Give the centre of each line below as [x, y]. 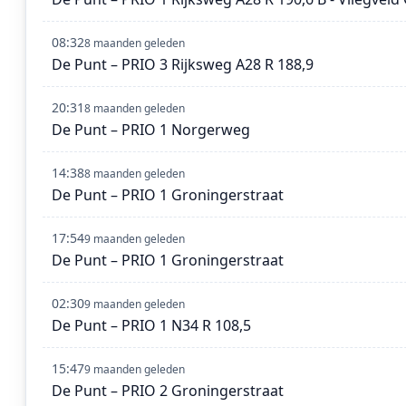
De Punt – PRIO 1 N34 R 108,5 [151, 326]
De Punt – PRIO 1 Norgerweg [151, 130]
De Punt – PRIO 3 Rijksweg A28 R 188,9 [183, 65]
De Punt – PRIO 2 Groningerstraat [168, 391]
